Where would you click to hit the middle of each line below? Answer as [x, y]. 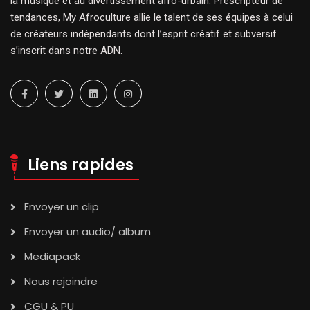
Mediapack [52, 257]
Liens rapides [81, 165]
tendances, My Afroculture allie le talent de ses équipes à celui [152, 18]
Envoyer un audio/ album [88, 232]
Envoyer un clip [62, 207]
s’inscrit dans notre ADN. [66, 51]
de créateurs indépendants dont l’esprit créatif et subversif [144, 34]
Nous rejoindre [61, 282]
